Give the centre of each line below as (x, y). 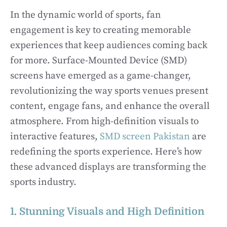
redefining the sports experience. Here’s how (106, 152)
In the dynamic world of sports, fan (86, 15)
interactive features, (55, 136)
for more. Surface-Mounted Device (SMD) (99, 60)
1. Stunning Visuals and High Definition (107, 212)
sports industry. (43, 182)
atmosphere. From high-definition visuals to (104, 121)
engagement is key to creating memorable (101, 30)
